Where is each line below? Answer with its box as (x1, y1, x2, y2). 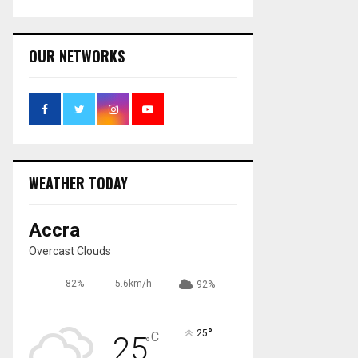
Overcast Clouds (29, 244, 111, 257)
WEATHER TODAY (29, 172, 128, 193)
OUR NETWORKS (29, 45, 125, 66)
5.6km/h (115, 277, 152, 289)
